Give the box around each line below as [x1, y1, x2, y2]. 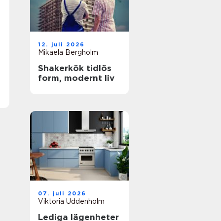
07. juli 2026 [38, 190, 87, 197]
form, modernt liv [38, 73, 114, 83]
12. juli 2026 [38, 41, 85, 48]
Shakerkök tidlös [38, 63, 86, 73]
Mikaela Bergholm [38, 48, 98, 56]
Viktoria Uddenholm [38, 197, 105, 205]
